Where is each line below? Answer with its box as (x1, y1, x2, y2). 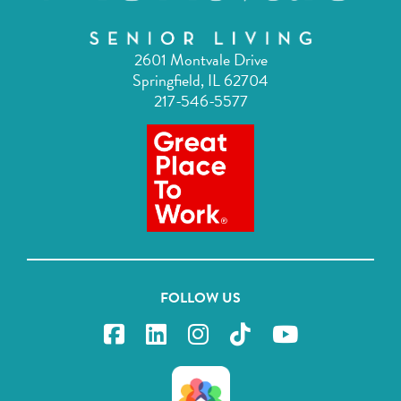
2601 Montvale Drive (133, 71, 268, 96)
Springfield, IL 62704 (132, 91, 269, 116)
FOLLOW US (160, 311, 241, 333)
